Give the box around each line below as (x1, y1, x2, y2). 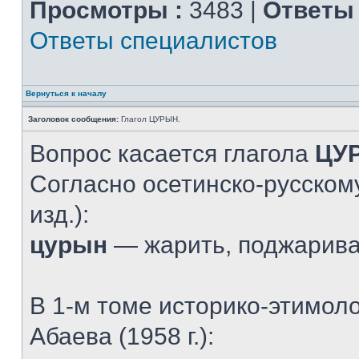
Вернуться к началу (26, 89, 107, 98)
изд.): (30, 201, 89, 228)
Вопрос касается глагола (30, 140, 315, 167)
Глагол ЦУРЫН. (119, 115, 180, 123)
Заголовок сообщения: (28, 115, 119, 123)
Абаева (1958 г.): (30, 323, 214, 349)
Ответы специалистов (30, 27, 277, 54)
